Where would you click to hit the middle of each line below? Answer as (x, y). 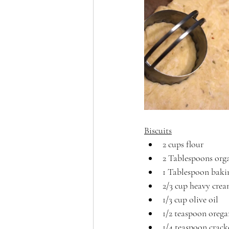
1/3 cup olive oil (190, 199)
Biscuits (158, 130)
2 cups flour (183, 144)
